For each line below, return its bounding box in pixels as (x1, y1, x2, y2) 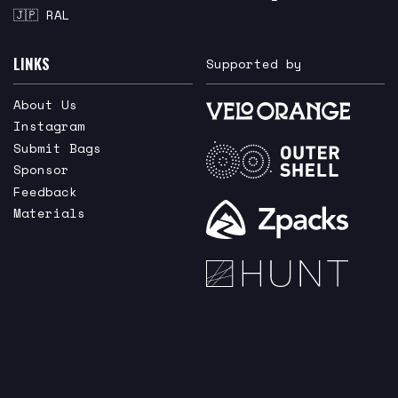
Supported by (205, 53, 302, 73)
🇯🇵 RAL (13, 5, 70, 25)
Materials (13, 203, 85, 223)
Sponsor (13, 160, 69, 179)
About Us (13, 94, 77, 114)
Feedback (13, 181, 77, 201)
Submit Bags (13, 138, 101, 157)
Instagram (13, 116, 85, 136)
